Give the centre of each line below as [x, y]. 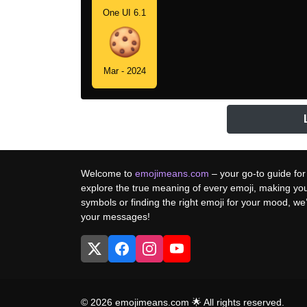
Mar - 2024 [124, 71]
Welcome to [108, 173]
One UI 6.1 [124, 12]
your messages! [115, 216]
